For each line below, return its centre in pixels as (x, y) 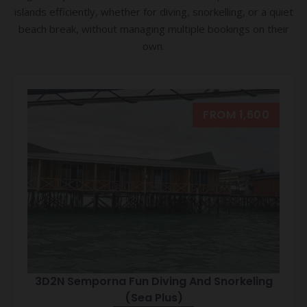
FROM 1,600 (236, 115)
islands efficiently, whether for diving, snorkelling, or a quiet (153, 12)
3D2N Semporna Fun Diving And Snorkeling (153, 282)
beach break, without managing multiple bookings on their (153, 29)
